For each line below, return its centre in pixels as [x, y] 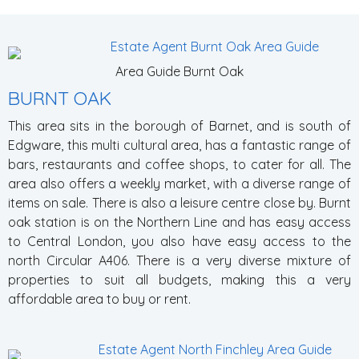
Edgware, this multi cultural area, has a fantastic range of [179, 145]
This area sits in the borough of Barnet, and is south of [179, 126]
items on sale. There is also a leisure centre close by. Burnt [179, 203]
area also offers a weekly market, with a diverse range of [179, 184]
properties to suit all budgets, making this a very [179, 280]
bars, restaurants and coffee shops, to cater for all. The [179, 164]
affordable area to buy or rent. [99, 299]
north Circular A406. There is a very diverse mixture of [179, 260]
